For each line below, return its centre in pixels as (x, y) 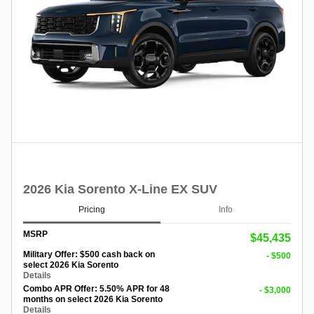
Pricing (92, 210)
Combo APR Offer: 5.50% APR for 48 (96, 288)
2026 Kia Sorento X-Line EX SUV (120, 189)
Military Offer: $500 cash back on (89, 254)
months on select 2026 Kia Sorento (93, 299)
